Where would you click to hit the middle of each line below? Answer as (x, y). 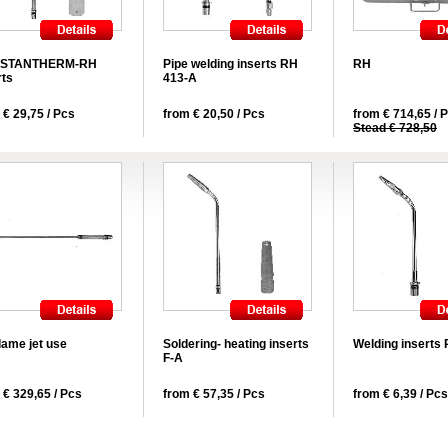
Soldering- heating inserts (236, 344)
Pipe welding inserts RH (230, 64)
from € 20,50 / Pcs (214, 114)
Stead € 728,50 (395, 128)
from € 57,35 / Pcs (214, 394)
